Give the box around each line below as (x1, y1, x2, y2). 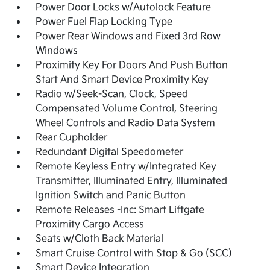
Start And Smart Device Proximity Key (36, 74, 209, 86)
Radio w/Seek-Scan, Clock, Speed (36, 89, 189, 101)
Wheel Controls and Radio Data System (36, 118, 216, 130)
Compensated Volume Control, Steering (36, 103, 218, 115)
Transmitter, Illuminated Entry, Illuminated (36, 175, 228, 187)
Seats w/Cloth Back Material (36, 233, 164, 245)
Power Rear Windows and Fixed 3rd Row (36, 31, 221, 43)
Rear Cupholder (36, 132, 108, 144)
